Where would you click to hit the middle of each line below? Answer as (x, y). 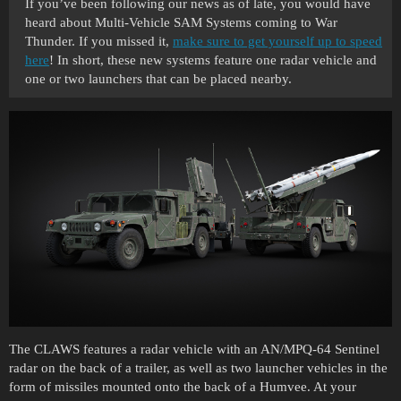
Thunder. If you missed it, (99, 41)
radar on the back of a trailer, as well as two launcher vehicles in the (198, 367)
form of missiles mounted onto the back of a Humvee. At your (183, 386)
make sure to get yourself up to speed (277, 41)
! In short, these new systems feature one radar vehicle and (213, 60)
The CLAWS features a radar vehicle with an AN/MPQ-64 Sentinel (194, 349)
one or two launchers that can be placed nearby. (158, 78)
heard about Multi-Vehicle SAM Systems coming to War (181, 22)
